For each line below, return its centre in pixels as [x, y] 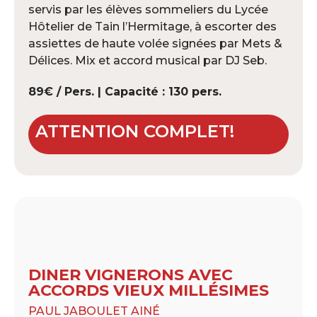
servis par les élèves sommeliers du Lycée [148, 9]
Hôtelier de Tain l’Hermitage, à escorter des [152, 26]
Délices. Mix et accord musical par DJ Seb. [148, 60]
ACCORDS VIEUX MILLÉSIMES [149, 290]
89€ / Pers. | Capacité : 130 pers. [125, 91]
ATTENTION [90, 131]
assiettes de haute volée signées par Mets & [155, 43]
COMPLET [187, 131]
